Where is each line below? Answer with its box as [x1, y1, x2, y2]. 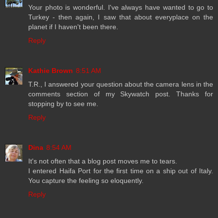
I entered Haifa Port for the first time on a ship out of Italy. [28, 167, 213, 175]
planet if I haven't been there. [28, 23, 118, 31]
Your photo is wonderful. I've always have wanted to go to [28, 3, 213, 12]
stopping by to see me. [28, 100, 98, 108]
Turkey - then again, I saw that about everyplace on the [28, 13, 213, 21]
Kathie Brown [28, 67, 73, 75]
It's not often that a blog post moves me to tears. [28, 157, 177, 165]
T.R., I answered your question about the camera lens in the [28, 80, 213, 89]
